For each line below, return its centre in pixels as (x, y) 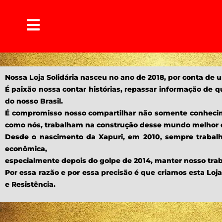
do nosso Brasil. (34, 101)
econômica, (26, 149)
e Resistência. (30, 184)
